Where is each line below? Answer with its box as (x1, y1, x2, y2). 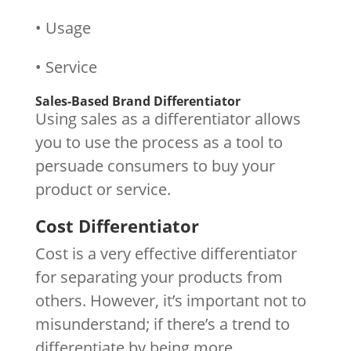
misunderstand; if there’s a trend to (34, 313, 290, 335)
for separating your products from (34, 266, 283, 288)
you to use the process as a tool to (34, 132, 283, 153)
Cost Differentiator (34, 214, 199, 237)
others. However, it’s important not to (34, 290, 306, 311)
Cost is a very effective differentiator (34, 243, 297, 264)
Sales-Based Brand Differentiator (34, 92, 241, 110)
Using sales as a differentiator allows (34, 108, 301, 129)
